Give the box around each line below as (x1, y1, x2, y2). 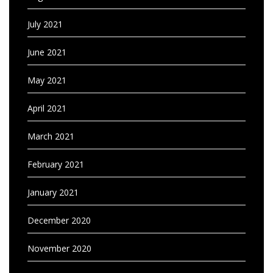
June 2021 (27, 46, 66, 58)
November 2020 (27, 242, 91, 254)
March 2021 (27, 130, 74, 142)
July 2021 (27, 18, 63, 30)
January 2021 (27, 186, 79, 198)
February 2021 (27, 158, 84, 170)
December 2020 (27, 214, 91, 226)
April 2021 (27, 102, 66, 114)
